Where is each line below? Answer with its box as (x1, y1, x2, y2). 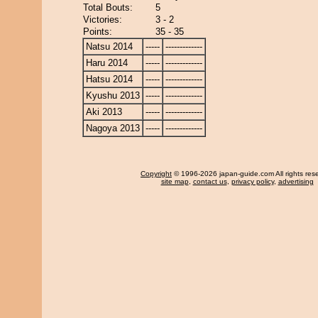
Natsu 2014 (86, 41, 133, 52)
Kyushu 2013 (86, 90, 140, 101)
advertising (278, 177, 314, 185)
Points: (83, 26, 112, 37)
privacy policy (231, 177, 274, 185)
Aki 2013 (86, 106, 122, 117)
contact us (192, 177, 227, 185)
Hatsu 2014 (86, 74, 133, 84)
